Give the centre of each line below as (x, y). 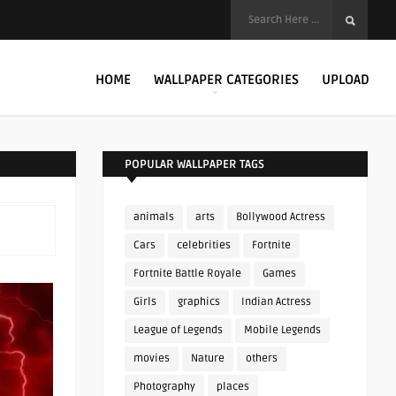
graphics (199, 302)
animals (154, 217)
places (233, 387)
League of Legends (178, 330)
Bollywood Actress (281, 217)
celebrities (204, 245)
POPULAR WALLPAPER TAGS (194, 164)
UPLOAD (346, 80)
